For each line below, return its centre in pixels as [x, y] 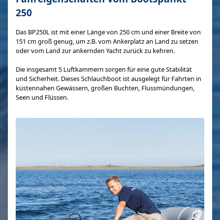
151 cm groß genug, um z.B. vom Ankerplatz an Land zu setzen [107, 41]
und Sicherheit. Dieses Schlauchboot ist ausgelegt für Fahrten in [109, 79]
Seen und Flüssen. [42, 97]
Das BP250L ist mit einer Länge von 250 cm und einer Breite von [108, 32]
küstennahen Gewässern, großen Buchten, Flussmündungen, [105, 88]
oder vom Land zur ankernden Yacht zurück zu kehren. [95, 51]
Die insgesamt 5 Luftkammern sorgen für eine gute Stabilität [104, 69]
